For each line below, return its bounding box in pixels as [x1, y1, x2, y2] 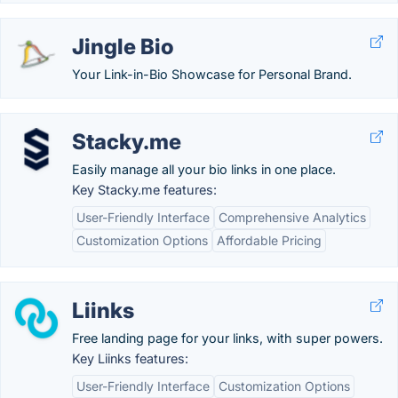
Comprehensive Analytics [219, 210, 366, 225]
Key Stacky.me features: [72, 182, 217, 197]
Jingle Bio [72, 34, 174, 60]
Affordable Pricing [217, 233, 322, 248]
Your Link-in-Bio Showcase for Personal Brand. [72, 67, 352, 82]
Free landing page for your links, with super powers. [72, 330, 383, 346]
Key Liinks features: [72, 351, 188, 366]
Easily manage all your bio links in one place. [72, 162, 336, 177]
